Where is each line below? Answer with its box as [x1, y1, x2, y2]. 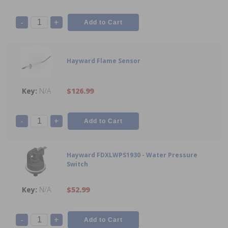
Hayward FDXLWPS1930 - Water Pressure [67, 151, 197, 160]
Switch [67, 160, 88, 169]
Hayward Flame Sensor [67, 56, 140, 66]
